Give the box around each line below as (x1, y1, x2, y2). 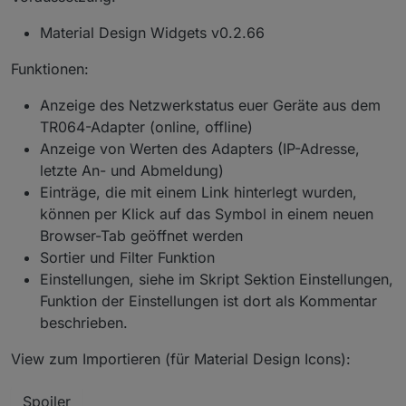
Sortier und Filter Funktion (40, 248, 215, 267)
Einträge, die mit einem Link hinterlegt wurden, (40, 183, 357, 202)
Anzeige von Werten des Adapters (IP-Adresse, (40, 140, 360, 159)
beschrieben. (40, 314, 128, 333)
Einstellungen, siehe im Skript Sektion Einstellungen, (40, 270, 393, 289)
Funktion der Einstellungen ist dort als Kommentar (40, 292, 377, 311)
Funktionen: (11, 60, 89, 79)
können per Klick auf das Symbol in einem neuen (40, 205, 373, 224)
